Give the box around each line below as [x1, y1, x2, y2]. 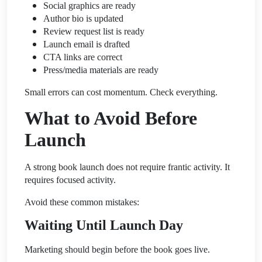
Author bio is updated [43, 13, 123, 23]
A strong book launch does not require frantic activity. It [25, 161, 230, 172]
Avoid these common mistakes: [25, 196, 139, 207]
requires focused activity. [25, 174, 116, 185]
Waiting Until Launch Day [25, 217, 183, 233]
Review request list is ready [43, 26, 144, 36]
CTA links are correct [43, 51, 122, 62]
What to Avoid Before [25, 107, 197, 129]
